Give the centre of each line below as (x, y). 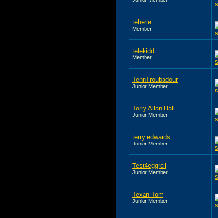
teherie (142, 22)
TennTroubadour (155, 79)
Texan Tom (148, 194)
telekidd (143, 51)
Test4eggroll (149, 165)
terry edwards (151, 137)
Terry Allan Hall (154, 108)
